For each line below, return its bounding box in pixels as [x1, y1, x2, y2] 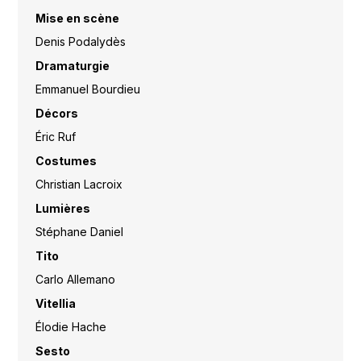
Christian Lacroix [35, 177, 122, 192]
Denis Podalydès [35, 35, 126, 49]
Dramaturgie [35, 58, 110, 73]
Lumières [35, 201, 90, 215]
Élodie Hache [35, 320, 106, 334]
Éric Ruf [35, 130, 76, 144]
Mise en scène [35, 10, 119, 25]
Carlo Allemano [35, 272, 115, 287]
